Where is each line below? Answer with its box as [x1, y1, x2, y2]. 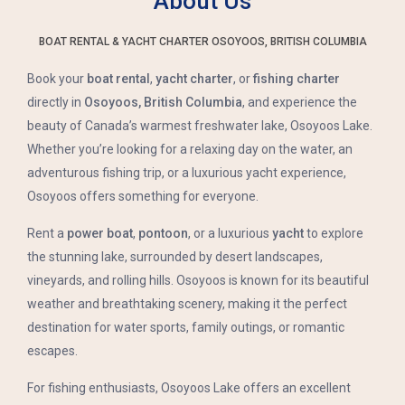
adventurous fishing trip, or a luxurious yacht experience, [27, 165, 346, 180]
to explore [304, 225, 363, 240]
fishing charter [253, 71, 340, 86]
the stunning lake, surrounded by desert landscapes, [27, 249, 323, 264]
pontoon [138, 225, 188, 240]
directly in [27, 94, 84, 109]
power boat [67, 225, 133, 240]
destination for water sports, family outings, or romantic [27, 319, 344, 334]
